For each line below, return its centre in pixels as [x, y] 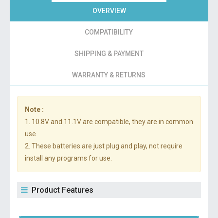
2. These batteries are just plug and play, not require [104, 146]
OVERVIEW [109, 11]
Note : [34, 109]
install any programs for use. [68, 158]
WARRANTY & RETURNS [109, 75]
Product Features [63, 190]
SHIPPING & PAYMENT [109, 54]
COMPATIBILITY [109, 32]
